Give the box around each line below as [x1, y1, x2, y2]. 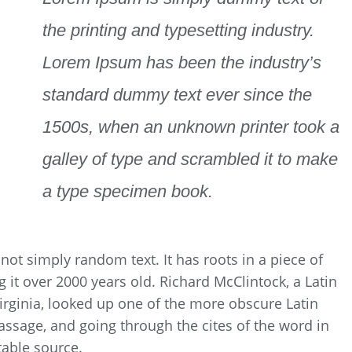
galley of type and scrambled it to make [42, 149, 338, 170]
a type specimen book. [42, 181, 213, 202]
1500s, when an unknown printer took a [42, 117, 339, 137]
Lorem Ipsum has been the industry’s [42, 53, 321, 73]
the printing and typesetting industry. [42, 20, 314, 41]
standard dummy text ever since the [42, 85, 312, 105]
